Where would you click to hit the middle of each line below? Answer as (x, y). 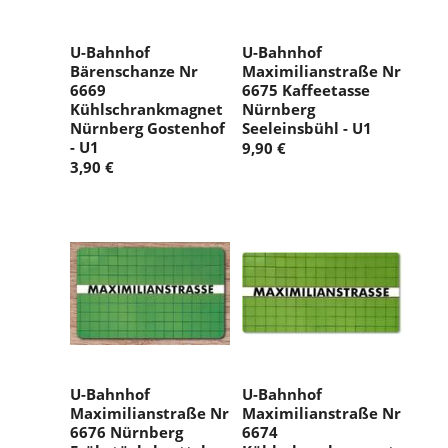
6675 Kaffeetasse (306, 90)
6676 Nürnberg (126, 432)
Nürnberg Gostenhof (147, 128)
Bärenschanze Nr (134, 71)
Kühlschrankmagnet (146, 109)
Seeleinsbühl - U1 (307, 128)
